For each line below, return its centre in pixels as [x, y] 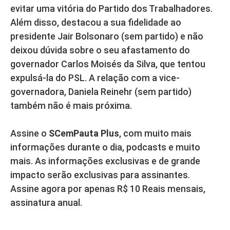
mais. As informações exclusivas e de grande [105, 161]
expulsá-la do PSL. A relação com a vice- [95, 78]
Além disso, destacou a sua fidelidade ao [96, 23]
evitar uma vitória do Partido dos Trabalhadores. [111, 9]
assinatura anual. [46, 203]
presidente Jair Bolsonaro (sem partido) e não [107, 36]
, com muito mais [155, 133]
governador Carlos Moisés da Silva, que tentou [108, 64]
